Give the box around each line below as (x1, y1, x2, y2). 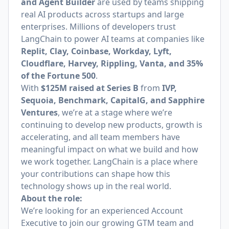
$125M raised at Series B (41, 82, 139, 94)
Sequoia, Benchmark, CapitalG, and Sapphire (21, 95, 204, 106)
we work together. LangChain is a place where (21, 156, 198, 167)
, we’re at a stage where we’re (58, 107, 172, 118)
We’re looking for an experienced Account (21, 205, 183, 216)
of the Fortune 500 (21, 70, 96, 81)
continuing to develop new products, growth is (21, 119, 202, 130)
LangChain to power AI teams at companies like (21, 33, 204, 44)
